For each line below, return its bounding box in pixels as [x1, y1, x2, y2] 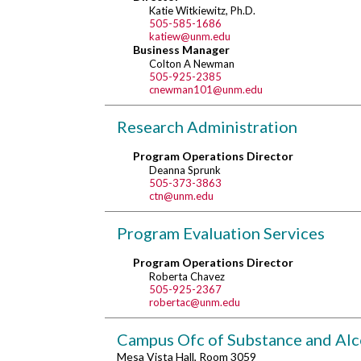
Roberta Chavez [149, 270, 225, 283]
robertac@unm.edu [149, 296, 240, 309]
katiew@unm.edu [149, 30, 230, 43]
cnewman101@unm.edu [149, 83, 263, 96]
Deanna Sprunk [149, 164, 221, 176]
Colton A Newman [149, 57, 234, 70]
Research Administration [117, 117, 297, 136]
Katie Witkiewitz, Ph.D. [149, 4, 255, 17]
